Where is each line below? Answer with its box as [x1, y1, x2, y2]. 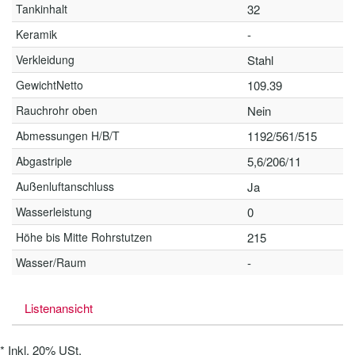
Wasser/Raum [16, 254, 86, 270]
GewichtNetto [16, 77, 83, 93]
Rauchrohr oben [16, 102, 97, 118]
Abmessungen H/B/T [16, 128, 120, 143]
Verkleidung [16, 52, 74, 67]
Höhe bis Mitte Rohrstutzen [16, 229, 152, 245]
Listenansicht [25, 300, 93, 316]
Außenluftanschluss [16, 178, 114, 194]
